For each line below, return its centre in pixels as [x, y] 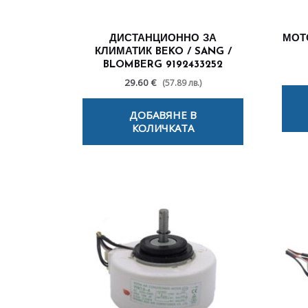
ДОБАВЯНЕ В [163, 114]
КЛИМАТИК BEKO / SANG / [163, 52]
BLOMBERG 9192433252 [163, 65]
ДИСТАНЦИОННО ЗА [163, 39]
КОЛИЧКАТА [163, 128]
